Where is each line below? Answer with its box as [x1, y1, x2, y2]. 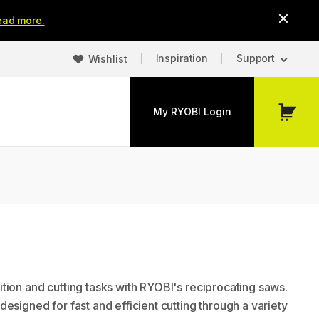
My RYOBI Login [153, 105, 231, 117]
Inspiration [155, 52, 208, 64]
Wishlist [88, 53, 127, 65]
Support [236, 52, 275, 64]
